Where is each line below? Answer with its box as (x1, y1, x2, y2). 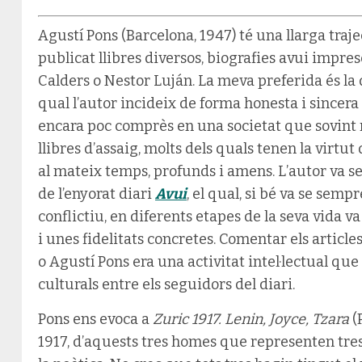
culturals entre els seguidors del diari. (38, 275, 295, 293)
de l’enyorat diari (38, 184, 155, 203)
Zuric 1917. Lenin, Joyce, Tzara (153, 309, 349, 328)
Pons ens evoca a (38, 309, 153, 328)
